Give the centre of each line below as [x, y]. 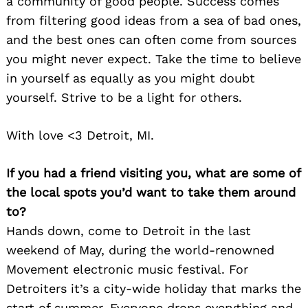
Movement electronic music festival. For [127, 269]
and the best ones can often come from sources [151, 39]
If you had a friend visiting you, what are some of [153, 173]
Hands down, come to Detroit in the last [129, 230]
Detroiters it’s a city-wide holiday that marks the [154, 288]
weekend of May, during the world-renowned [140, 250]
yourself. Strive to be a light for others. [124, 97]
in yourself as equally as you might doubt [131, 78]
